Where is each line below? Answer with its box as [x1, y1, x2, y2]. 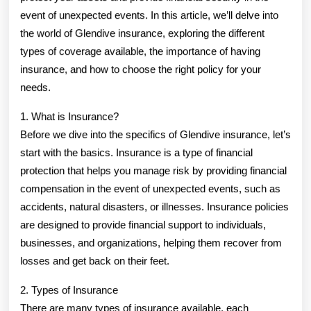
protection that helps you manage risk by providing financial [20, 164, 287, 176]
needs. [20, 81, 51, 93]
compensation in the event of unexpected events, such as [20, 182, 280, 194]
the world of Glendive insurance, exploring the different [20, 26, 264, 39]
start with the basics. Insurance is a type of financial [20, 146, 253, 158]
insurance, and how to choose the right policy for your [20, 62, 261, 75]
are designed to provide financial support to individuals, [20, 218, 266, 230]
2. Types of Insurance [20, 283, 118, 296]
